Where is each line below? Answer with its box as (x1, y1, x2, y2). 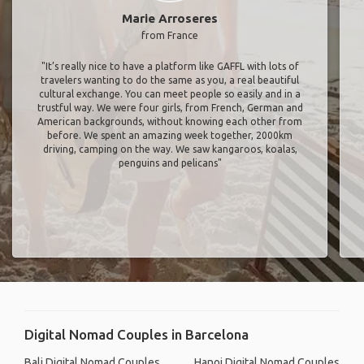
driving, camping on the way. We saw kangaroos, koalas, (42, 144, 297, 154)
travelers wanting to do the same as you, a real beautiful (41, 75, 299, 85)
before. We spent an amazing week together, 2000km (47, 130, 292, 141)
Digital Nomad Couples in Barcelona (24, 327, 249, 342)
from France (141, 30, 198, 41)
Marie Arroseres (122, 11, 218, 25)
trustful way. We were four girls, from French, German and (37, 102, 303, 113)
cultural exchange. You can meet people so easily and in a (39, 89, 301, 99)
